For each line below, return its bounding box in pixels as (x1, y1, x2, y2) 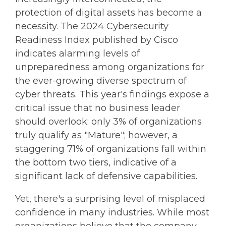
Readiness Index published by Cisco (15, 34, 178, 46)
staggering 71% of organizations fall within (15, 143, 206, 155)
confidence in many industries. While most (15, 207, 209, 218)
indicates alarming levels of (15, 48, 140, 60)
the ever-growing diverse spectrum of (15, 75, 187, 87)
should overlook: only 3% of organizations (15, 116, 202, 128)
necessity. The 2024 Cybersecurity (15, 21, 168, 32)
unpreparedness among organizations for (15, 62, 204, 73)
